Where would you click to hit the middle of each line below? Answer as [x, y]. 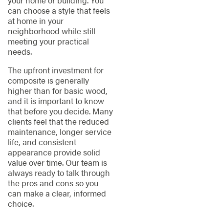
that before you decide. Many [60, 111]
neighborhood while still [51, 31]
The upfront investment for [55, 70]
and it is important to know [56, 100]
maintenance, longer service [59, 131]
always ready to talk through [59, 172]
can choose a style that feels [59, 11]
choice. [21, 203]
